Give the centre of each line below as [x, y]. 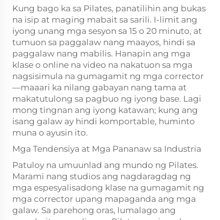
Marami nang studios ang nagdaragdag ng [102, 176]
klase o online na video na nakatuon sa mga [102, 65]
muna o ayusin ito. [50, 133]
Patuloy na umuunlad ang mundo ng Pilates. [105, 165]
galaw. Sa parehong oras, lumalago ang [94, 210]
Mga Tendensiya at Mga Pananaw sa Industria [107, 149]
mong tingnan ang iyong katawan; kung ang [105, 110]
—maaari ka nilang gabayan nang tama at [99, 87]
